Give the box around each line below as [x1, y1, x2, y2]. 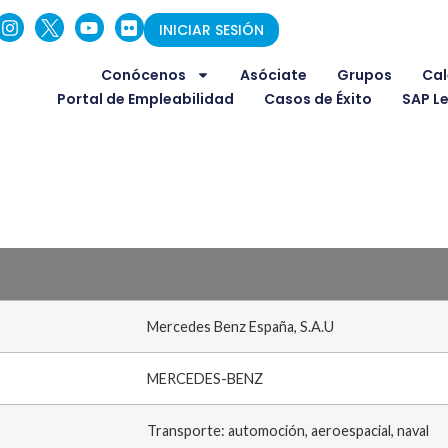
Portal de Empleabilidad [57, 89, 235, 110]
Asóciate [240, 65, 308, 86]
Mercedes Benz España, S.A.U [146, 318, 334, 336]
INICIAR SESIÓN [158, 20, 264, 41]
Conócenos [101, 65, 187, 86]
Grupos [337, 65, 393, 86]
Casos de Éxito [264, 89, 373, 110]
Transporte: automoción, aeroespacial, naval [146, 422, 429, 440]
